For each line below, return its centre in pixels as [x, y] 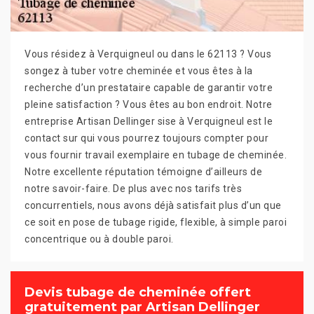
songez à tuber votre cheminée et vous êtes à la [139, 70]
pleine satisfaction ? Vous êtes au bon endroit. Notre [149, 104]
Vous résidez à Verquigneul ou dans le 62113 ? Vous [148, 54]
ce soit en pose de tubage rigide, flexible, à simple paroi [156, 222]
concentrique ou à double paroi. [99, 239]
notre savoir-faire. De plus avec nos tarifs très [133, 188]
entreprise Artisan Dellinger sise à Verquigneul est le [149, 121]
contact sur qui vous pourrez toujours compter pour [146, 138]
